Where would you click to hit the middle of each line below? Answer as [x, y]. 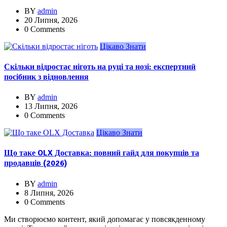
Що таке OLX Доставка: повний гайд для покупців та [102, 153]
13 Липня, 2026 [51, 106]
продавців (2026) [35, 163]
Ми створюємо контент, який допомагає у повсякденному [105, 219]
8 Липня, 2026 [49, 193]
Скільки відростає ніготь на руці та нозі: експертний [100, 67]
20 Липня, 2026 [51, 20]
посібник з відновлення [46, 77]
